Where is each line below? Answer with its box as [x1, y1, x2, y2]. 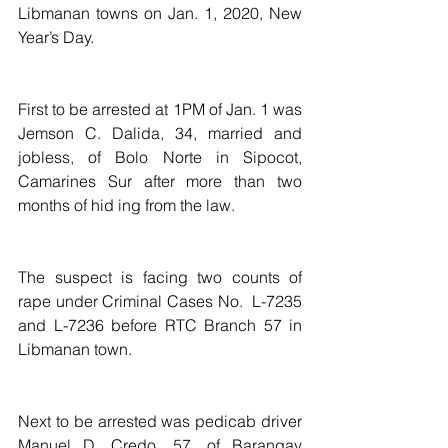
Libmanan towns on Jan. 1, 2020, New [18, 3, 302, 23]
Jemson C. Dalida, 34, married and [18, 123, 302, 143]
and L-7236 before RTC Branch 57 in [18, 315, 302, 335]
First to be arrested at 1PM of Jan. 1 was [18, 99, 302, 119]
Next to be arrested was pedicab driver [18, 411, 302, 431]
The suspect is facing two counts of [18, 267, 302, 287]
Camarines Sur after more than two [18, 171, 302, 191]
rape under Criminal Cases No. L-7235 [18, 291, 302, 311]
